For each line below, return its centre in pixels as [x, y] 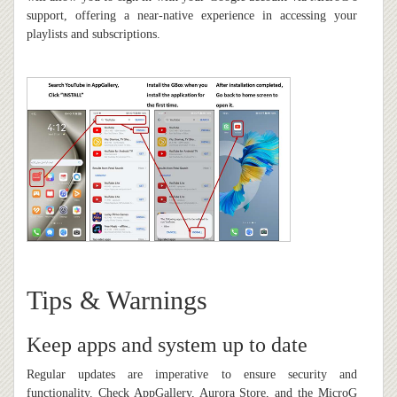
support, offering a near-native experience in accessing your [192, 16]
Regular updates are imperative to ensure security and [192, 375]
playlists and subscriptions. [93, 35]
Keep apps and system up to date [167, 345]
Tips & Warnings [117, 300]
